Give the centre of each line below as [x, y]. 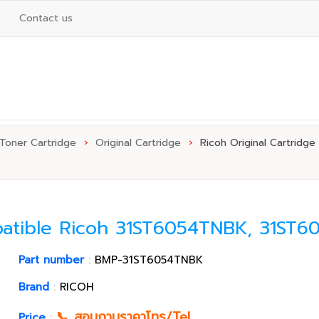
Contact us [46, 18]
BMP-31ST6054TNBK [149, 260]
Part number [52, 260]
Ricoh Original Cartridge [257, 143]
